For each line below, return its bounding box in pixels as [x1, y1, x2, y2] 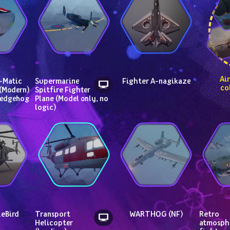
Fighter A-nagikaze [122, 75, 190, 86]
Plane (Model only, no [35, 93, 108, 103]
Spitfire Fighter [35, 84, 90, 94]
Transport [35, 208, 70, 219]
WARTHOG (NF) [129, 208, 183, 219]
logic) [35, 102, 56, 112]
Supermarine [35, 75, 79, 86]
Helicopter [35, 217, 73, 227]
